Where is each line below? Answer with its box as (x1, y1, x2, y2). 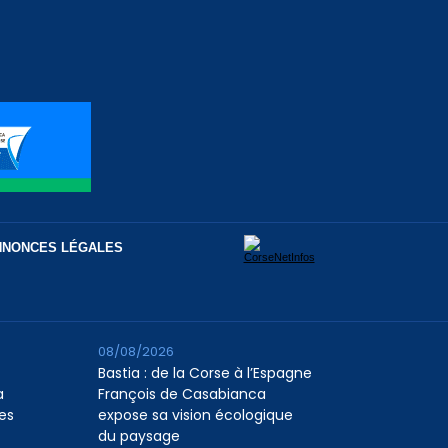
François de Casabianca (98, 384, 267, 405)
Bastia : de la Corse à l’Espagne (98, 363, 313, 384)
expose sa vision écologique (98, 405, 294, 426)
